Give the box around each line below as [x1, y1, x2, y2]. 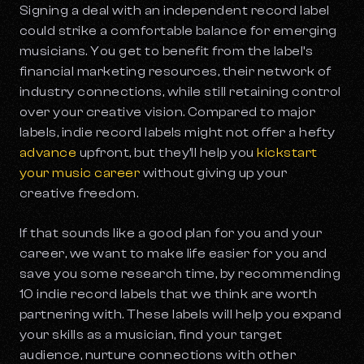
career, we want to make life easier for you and [19, 246, 327, 262]
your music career [19, 166, 141, 181]
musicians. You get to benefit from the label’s [19, 44, 314, 59]
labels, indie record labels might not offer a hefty [19, 125, 336, 141]
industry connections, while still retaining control [19, 84, 341, 100]
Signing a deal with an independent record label [19, 3, 330, 19]
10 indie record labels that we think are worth [19, 287, 318, 302]
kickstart [257, 145, 318, 161]
